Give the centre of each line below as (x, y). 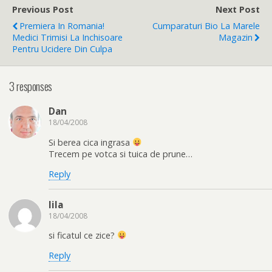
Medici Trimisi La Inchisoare (67, 37)
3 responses (31, 86)
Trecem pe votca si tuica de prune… (121, 154)
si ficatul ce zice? (83, 235)
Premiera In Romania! (62, 26)
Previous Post (43, 9)
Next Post (238, 9)
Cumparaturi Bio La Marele (206, 26)
